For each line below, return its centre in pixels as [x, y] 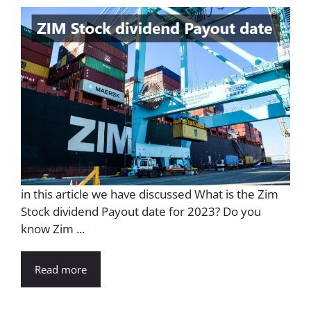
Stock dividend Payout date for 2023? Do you [141, 212]
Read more [61, 270]
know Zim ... [53, 229]
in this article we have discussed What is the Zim [150, 194]
